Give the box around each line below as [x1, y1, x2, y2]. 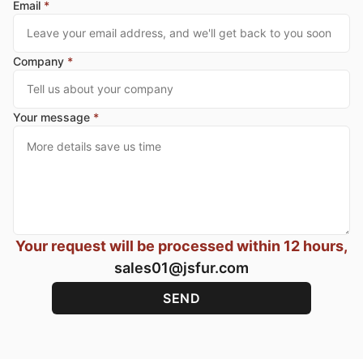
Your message [13, 109, 93, 124]
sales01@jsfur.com [114, 258, 249, 276]
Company [13, 53, 67, 68]
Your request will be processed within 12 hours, [15, 237, 348, 254]
